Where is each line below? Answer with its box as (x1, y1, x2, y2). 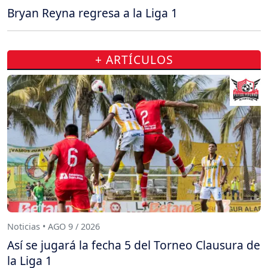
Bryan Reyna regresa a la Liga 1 (7, 5, 178, 22)
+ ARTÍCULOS (95, 51, 173, 68)
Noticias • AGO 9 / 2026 (7, 220, 100, 232)
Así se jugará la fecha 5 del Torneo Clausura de (7, 237, 260, 254)
